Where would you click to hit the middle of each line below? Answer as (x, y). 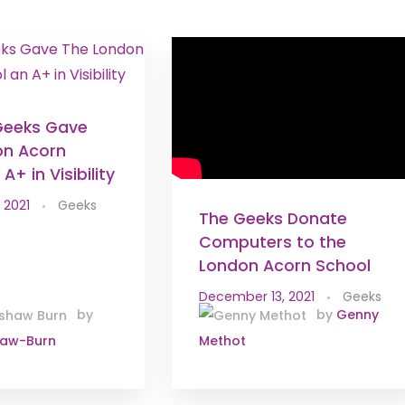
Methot (223, 341)
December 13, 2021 (257, 297)
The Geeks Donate (273, 219)
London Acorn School (285, 266)
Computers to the (273, 243)
